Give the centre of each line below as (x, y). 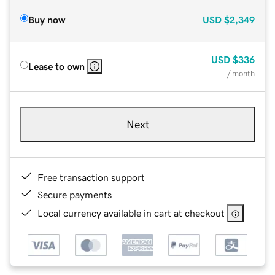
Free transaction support (91, 177)
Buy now (47, 19)
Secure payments (75, 194)
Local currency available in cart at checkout (131, 213)
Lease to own (56, 66)
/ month (241, 73)
